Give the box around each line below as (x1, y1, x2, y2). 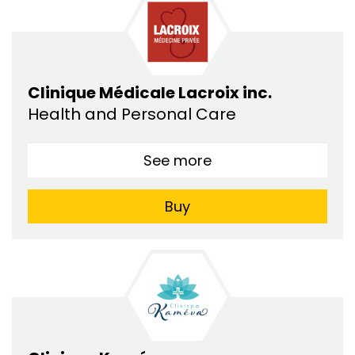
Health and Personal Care (28, 103, 240, 126)
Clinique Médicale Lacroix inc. (28, 82, 272, 105)
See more (143, 151, 212, 171)
